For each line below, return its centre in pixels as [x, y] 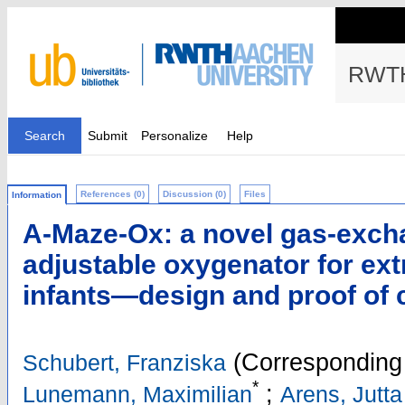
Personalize [174, 136]
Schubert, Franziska [124, 363]
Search [45, 136]
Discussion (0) [194, 194]
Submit [108, 136]
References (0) [113, 194]
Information [37, 195]
